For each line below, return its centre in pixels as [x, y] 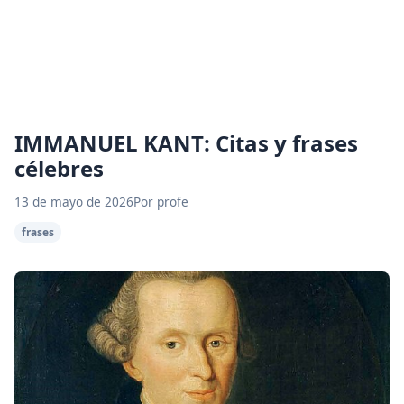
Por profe [161, 202]
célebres [59, 168]
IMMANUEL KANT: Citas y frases [186, 143]
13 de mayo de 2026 [74, 202]
